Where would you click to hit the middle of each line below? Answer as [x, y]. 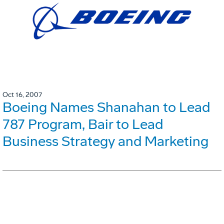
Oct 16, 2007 [22, 94]
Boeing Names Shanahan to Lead [106, 107]
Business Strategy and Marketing [105, 141]
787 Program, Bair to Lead [83, 124]
